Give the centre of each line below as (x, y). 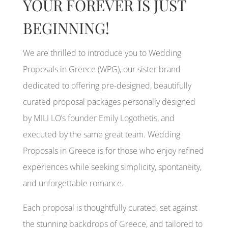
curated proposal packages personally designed (109, 102)
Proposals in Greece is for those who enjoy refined (113, 150)
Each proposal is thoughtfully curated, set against (110, 207)
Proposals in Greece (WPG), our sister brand (102, 69)
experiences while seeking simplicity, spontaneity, (112, 167)
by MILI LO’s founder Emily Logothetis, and (98, 118)
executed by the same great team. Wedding (101, 134)
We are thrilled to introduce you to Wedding (102, 53)
